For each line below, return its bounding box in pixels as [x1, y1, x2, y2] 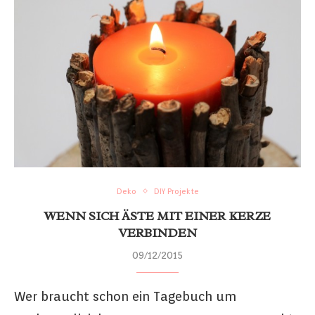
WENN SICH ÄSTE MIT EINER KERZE [44, 207, 271, 224]
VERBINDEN [118, 224, 197, 240]
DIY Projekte [153, 186, 199, 196]
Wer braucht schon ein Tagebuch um [14, 288, 236, 304]
